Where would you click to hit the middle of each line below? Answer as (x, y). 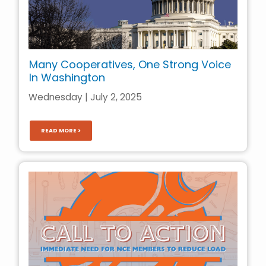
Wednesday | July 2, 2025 (85, 97)
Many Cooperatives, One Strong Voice (130, 65)
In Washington (67, 78)
